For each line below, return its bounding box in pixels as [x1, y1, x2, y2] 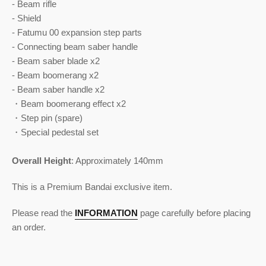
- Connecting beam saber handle [12, 42, 138, 52]
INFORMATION [75, 208, 138, 218]
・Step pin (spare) [12, 113, 83, 123]
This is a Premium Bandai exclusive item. [12, 182, 172, 192]
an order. [12, 222, 46, 232]
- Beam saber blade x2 [12, 56, 100, 66]
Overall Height [12, 156, 71, 166]
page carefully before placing [140, 208, 251, 218]
